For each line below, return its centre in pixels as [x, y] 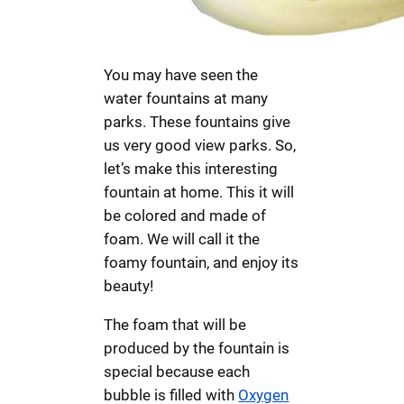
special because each [177, 371]
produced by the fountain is [197, 348]
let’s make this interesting [191, 169]
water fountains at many [186, 99]
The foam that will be [175, 324]
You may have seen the [181, 75]
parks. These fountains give [197, 122]
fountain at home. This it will [199, 193]
